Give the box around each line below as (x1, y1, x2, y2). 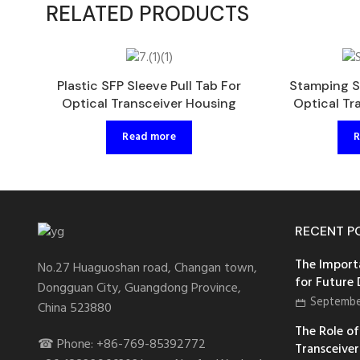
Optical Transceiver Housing (62, 94, 237, 112)
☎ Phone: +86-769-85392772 (38, 334, 206, 356)
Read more (122, 129, 177, 146)
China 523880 (38, 298, 112, 320)
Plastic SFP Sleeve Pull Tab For (57, 76, 242, 94)
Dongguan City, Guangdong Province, (38, 278, 241, 300)
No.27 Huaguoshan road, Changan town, (38, 258, 257, 280)
